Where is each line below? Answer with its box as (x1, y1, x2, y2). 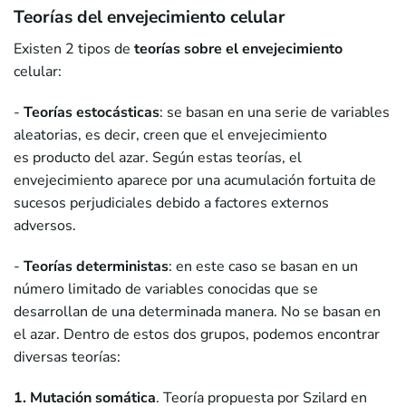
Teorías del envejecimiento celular (14, 5, 285, 30)
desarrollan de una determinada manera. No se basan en (14, 302, 381, 323)
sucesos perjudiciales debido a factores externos (14, 193, 329, 214)
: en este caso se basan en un (169, 256, 358, 277)
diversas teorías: (14, 347, 121, 368)
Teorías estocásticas (20, 102, 159, 123)
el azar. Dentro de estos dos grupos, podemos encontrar (14, 324, 380, 345)
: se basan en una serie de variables (159, 102, 390, 123)
